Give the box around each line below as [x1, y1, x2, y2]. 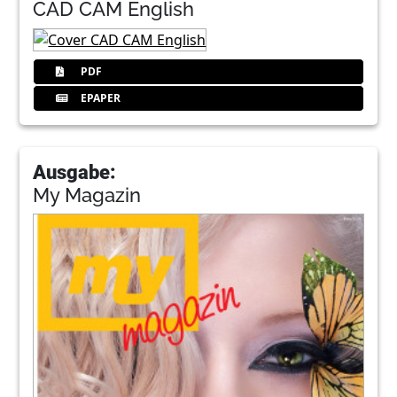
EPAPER [78, 90, 121, 105]
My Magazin [33, 183, 142, 206]
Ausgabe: [33, 160, 117, 183]
